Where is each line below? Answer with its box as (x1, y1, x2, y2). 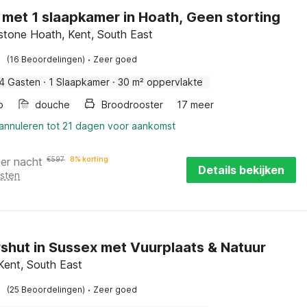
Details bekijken (198, 163, 284, 177)
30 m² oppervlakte (118, 76, 204, 88)
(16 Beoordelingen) (7, 54, 86, 64)
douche (35, 99, 71, 110)
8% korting (70, 155, 109, 163)
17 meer (177, 99, 214, 110)
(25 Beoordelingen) (7, 284, 86, 295)
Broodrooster (101, 99, 164, 110)
